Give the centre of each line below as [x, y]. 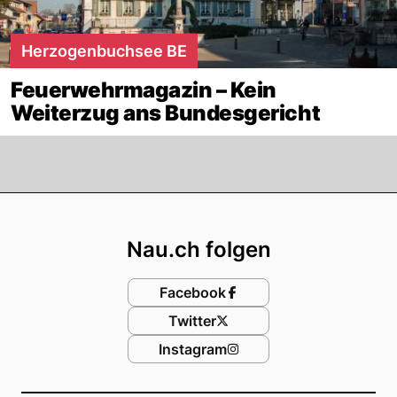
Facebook [192, 292]
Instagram [192, 349]
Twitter [192, 320]
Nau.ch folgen [198, 249]
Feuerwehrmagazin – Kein [144, 90]
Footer [241, 209]
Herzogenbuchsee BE [104, 51]
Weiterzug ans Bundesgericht [166, 113]
